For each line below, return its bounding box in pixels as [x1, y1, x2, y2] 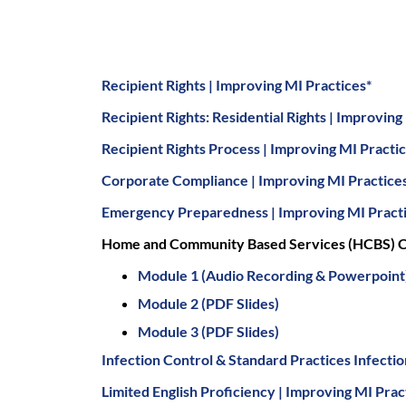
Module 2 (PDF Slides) [138, 294, 279, 312]
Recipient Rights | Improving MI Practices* [101, 75, 372, 93]
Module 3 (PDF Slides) [138, 322, 279, 340]
